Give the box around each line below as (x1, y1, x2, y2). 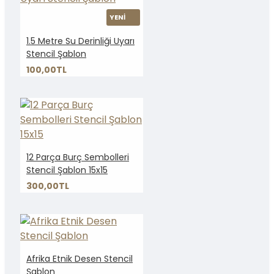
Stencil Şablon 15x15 (26, 164, 108, 177)
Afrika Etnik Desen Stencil (26, 253, 133, 265)
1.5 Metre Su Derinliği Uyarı (26, 35, 135, 48)
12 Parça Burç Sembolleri (26, 151, 129, 164)
